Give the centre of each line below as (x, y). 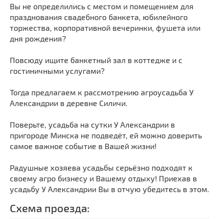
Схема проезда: (50, 208)
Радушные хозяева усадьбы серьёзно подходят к (101, 167)
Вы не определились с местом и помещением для (102, 6)
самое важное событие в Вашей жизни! (83, 146)
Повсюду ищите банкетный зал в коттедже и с (96, 60)
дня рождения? (38, 38)
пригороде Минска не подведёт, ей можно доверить (106, 135)
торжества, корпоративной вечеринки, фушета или (105, 27)
